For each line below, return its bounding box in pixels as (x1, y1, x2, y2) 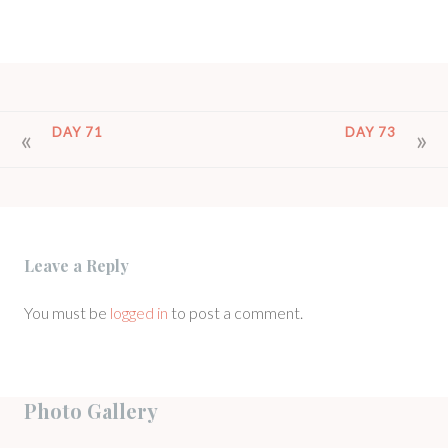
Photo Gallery (24, 397, 158, 425)
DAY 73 (344, 123, 396, 140)
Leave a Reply (24, 255, 129, 277)
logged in (110, 303, 168, 323)
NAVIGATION (18, 147, 152, 175)
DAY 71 (52, 123, 104, 140)
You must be (24, 303, 110, 323)
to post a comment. (168, 303, 303, 323)
